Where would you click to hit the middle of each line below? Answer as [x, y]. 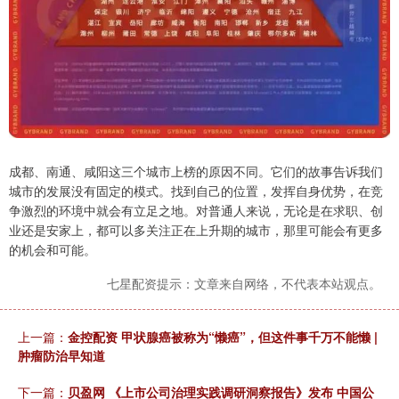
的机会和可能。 [53, 249]
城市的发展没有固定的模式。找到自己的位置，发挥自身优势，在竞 [196, 190]
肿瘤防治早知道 [61, 355]
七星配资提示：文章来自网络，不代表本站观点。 [244, 283]
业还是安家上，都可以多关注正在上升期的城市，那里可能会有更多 [196, 229]
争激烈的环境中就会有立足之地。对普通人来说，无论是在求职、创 [196, 210]
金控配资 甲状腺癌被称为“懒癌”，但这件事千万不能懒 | [223, 336]
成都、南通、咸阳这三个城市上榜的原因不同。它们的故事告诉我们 [196, 171]
